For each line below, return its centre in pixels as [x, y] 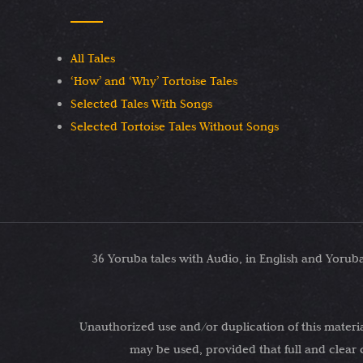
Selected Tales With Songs [141, 104]
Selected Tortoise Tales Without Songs [175, 127]
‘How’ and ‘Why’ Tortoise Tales [154, 81]
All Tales [93, 59]
